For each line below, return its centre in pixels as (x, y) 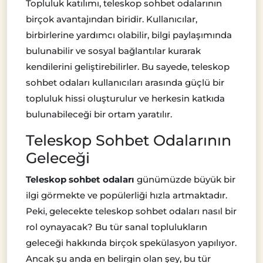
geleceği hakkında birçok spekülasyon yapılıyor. (131, 242)
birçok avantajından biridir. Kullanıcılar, (112, 19)
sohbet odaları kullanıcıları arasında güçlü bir (125, 82)
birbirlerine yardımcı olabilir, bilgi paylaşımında (129, 35)
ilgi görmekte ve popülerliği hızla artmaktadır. (127, 195)
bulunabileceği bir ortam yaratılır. (99, 114)
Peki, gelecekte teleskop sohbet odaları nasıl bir (131, 211)
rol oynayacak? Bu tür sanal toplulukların (117, 227)
